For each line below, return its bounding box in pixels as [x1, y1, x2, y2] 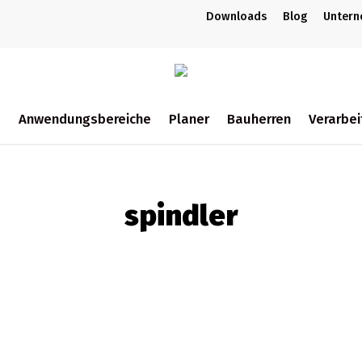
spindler [124, 198, 238, 234]
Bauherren [226, 110, 291, 127]
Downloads [206, 10, 267, 23]
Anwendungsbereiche [18, 110, 151, 127]
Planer [168, 110, 209, 127]
